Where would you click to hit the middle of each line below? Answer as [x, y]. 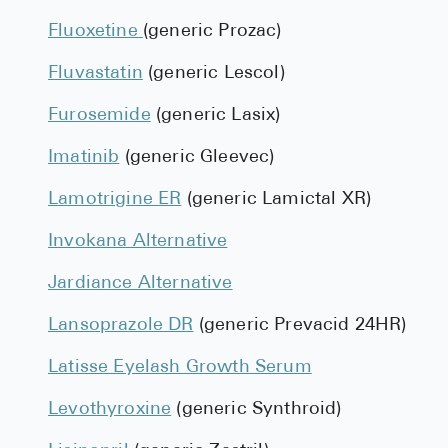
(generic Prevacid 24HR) [300, 325]
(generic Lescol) [213, 73]
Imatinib [84, 157]
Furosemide [99, 115]
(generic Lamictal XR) [276, 199]
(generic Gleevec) [197, 157]
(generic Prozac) [212, 31]
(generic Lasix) [215, 115]
